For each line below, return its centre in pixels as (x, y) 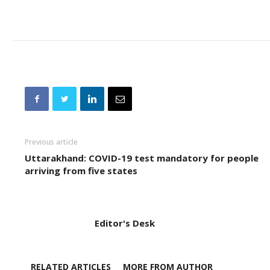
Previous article (51, 142)
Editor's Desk (125, 223)
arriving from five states (81, 171)
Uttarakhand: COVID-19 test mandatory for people (142, 158)
